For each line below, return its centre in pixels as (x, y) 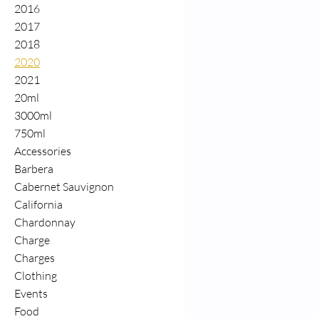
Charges (35, 258)
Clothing (36, 276)
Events (31, 293)
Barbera (34, 169)
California (38, 204)
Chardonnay (45, 222)
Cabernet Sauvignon (64, 187)
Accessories (43, 151)
